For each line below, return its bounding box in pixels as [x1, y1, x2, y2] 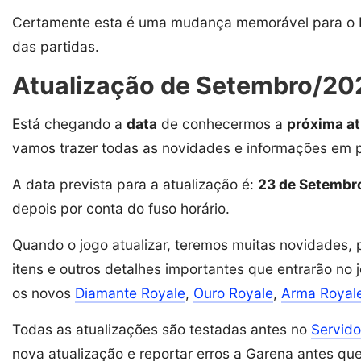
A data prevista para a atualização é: [12, 175, 258, 193]
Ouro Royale [193, 284, 273, 301]
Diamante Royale [75, 284, 185, 301]
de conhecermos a [157, 114, 287, 132]
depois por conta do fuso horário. [12, 199, 230, 217]
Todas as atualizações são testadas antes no [12, 320, 311, 338]
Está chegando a [12, 114, 127, 132]
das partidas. [12, 37, 99, 55]
